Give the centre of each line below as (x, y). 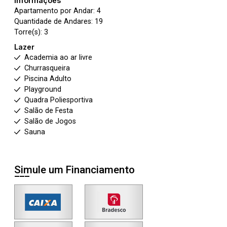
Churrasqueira (47, 68)
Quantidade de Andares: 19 (59, 22)
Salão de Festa (49, 111)
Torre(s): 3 (31, 32)
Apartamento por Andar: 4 (58, 11)
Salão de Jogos (50, 121)
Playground (43, 89)
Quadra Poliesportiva (59, 100)
